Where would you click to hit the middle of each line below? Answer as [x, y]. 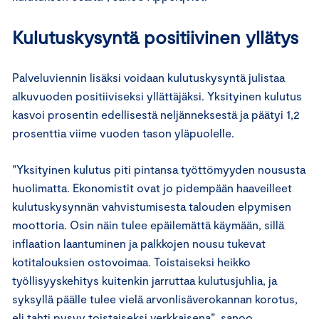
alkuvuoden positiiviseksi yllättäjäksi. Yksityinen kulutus [157, 95]
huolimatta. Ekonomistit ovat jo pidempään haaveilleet [152, 187]
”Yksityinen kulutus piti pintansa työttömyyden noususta [159, 169]
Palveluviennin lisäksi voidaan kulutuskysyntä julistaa [148, 77]
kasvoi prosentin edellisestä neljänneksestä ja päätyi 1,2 [156, 114]
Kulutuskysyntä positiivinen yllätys [155, 36]
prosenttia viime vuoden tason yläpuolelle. [125, 132]
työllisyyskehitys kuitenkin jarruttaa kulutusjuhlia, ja [145, 280]
